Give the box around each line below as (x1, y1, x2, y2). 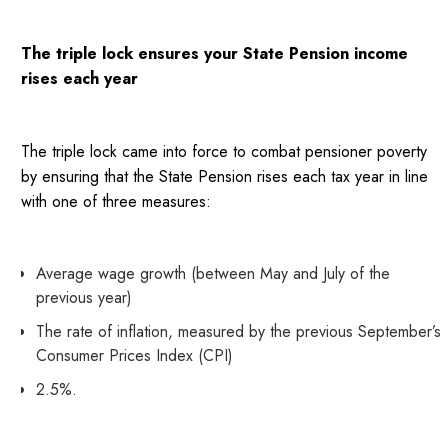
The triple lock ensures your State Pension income (21, 42, 409, 66)
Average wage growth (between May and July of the (36, 262, 391, 286)
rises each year (21, 67, 139, 91)
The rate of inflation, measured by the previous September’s (36, 320, 442, 344)
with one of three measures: (21, 190, 212, 214)
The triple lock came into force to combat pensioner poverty (21, 140, 428, 164)
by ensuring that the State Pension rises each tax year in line (21, 165, 429, 189)
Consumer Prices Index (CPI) (36, 344, 234, 368)
